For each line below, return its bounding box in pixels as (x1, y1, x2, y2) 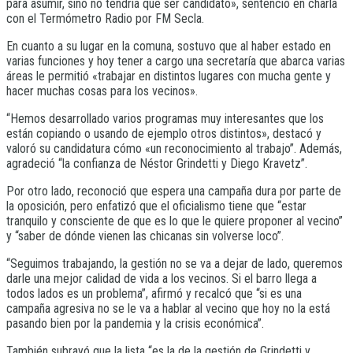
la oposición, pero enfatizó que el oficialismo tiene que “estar (6, 198, 307, 214)
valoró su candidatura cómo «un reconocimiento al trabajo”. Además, (6, 140, 342, 156)
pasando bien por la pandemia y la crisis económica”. (6, 315, 264, 331)
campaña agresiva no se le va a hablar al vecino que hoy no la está (6, 300, 330, 316)
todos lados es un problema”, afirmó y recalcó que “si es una (6, 285, 302, 301)
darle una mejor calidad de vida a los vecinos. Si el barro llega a (6, 270, 317, 286)
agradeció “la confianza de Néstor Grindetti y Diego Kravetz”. (6, 155, 307, 171)
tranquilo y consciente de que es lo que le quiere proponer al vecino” (6, 213, 343, 229)
